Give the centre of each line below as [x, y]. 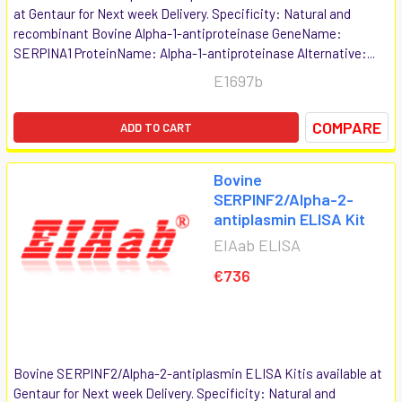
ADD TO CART [156, 127]
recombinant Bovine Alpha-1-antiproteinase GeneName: [178, 33]
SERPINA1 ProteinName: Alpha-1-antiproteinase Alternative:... [194, 52]
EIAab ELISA [257, 245]
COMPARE [347, 127]
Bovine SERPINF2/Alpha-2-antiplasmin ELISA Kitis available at [198, 373]
